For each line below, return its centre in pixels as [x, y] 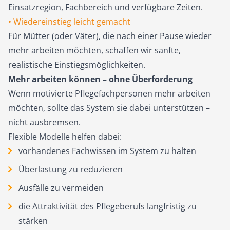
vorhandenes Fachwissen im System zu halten [107, 151]
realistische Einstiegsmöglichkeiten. [77, 65]
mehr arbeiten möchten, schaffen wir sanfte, [94, 50]
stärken [33, 221]
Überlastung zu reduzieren [71, 169]
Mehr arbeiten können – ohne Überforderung [100, 79]
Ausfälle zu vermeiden [61, 188]
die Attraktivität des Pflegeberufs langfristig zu [107, 206]
